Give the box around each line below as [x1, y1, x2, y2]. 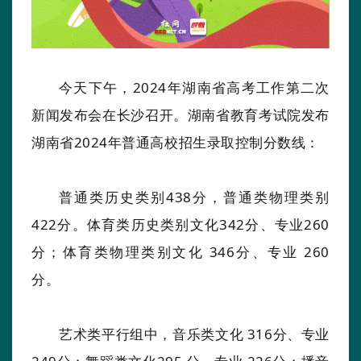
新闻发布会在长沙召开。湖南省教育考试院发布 [31, 105, 330, 124]
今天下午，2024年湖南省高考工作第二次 [59, 77, 330, 97]
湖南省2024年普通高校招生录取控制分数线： [31, 132, 320, 151]
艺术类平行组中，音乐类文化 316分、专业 [59, 324, 330, 343]
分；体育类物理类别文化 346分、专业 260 [31, 242, 330, 261]
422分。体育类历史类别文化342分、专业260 [31, 214, 330, 234]
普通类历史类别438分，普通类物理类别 [59, 187, 330, 206]
